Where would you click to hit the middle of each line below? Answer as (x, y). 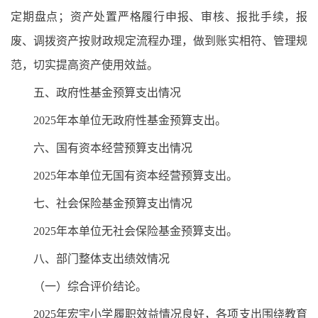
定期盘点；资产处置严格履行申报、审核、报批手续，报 (159, 17)
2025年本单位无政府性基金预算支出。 (130, 120)
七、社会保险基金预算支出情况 (113, 203)
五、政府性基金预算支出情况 (107, 93)
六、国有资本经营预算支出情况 (113, 148)
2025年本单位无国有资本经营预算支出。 (136, 176)
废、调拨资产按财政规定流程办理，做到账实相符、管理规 (159, 41)
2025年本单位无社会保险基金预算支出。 (136, 231)
